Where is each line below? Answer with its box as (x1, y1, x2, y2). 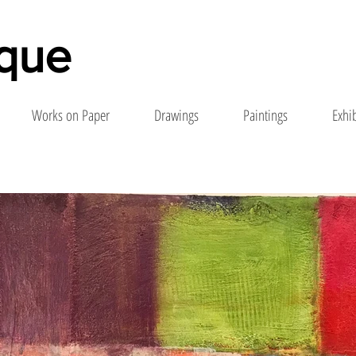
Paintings (243, 105, 288, 126)
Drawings (154, 105, 199, 126)
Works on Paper (32, 105, 110, 126)
